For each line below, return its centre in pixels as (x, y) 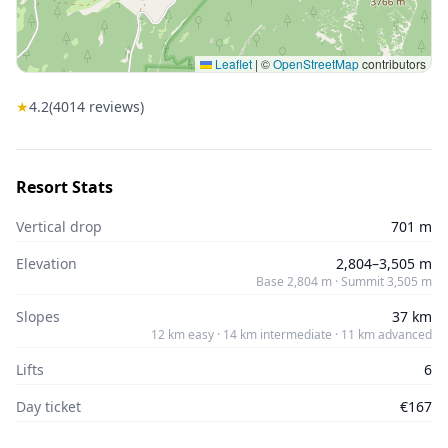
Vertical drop (59, 226)
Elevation (46, 263)
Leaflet (232, 63)
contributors (392, 63)
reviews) (114, 106)
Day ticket (48, 406)
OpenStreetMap (316, 63)
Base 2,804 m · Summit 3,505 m (344, 281)
